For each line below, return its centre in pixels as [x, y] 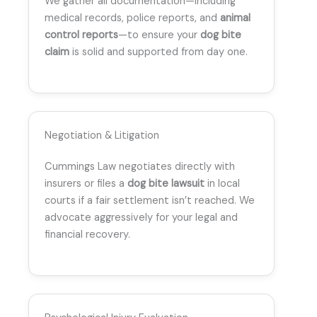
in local [222, 184]
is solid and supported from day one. [158, 52]
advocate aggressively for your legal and [141, 218]
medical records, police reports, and [132, 18]
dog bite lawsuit [166, 184]
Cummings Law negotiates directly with [140, 167]
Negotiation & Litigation [102, 136]
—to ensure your [159, 35]
